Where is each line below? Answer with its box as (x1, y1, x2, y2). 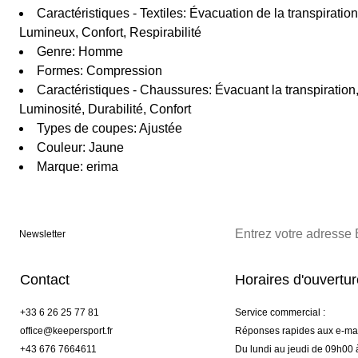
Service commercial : (234, 307, 325, 319)
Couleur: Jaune (37, 141, 124, 155)
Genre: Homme (37, 45, 123, 59)
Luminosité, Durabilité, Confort (19, 102, 191, 117)
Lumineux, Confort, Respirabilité (19, 26, 201, 40)
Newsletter (19, 229, 66, 241)
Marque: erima (37, 160, 118, 174)
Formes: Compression (37, 64, 162, 78)
